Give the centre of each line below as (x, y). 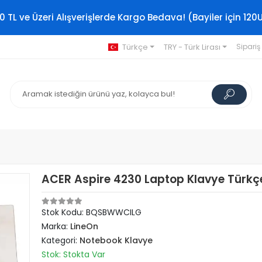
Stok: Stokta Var (74, 254)
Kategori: (61, 240)
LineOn (85, 226)
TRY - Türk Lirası (192, 47)
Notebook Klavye (116, 240)
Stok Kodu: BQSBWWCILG (92, 212)
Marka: (56, 226)
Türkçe (135, 47)
